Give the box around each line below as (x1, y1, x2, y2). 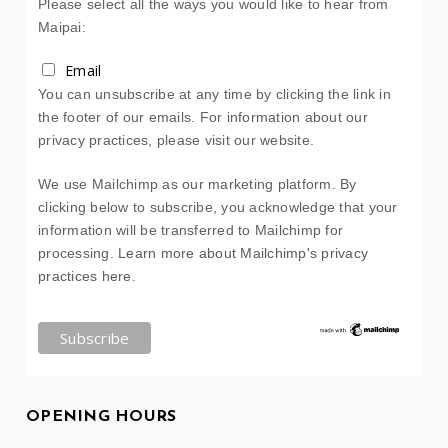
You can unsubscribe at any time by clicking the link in (38, 86, 391, 102)
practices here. (38, 268, 136, 284)
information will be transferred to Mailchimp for (38, 222, 344, 238)
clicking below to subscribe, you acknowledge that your (38, 199, 398, 215)
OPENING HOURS (26, 409, 177, 426)
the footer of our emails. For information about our (38, 109, 368, 125)
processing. (38, 245, 119, 261)
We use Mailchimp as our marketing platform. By (38, 176, 357, 192)
